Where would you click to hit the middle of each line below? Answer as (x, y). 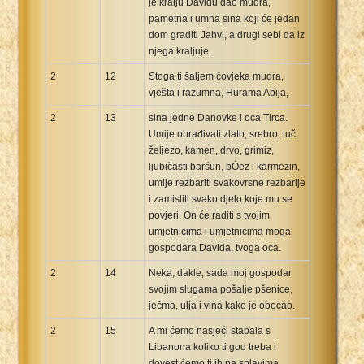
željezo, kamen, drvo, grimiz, (211, 150)
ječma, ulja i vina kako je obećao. (222, 305)
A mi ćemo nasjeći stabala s (210, 330)
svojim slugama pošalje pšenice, (221, 289)
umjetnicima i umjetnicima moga (220, 231)
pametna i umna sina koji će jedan (224, 18)
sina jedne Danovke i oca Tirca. (218, 117)
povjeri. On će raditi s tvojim (209, 215)
